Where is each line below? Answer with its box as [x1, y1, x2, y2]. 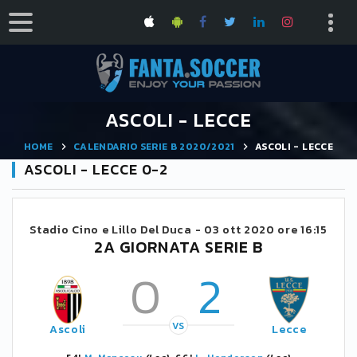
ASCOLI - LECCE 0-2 [24, 159, 169, 180]
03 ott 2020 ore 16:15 [204, 222, 328, 238]
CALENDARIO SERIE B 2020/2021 [73, 139, 235, 154]
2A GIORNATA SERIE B [94, 235, 263, 259]
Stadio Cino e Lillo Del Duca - [29, 222, 204, 238]
